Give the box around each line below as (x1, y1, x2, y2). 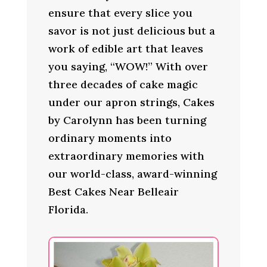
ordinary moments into (48, 131, 172, 145)
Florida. (48, 203, 88, 216)
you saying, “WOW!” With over (48, 60, 208, 73)
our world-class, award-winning (48, 167, 217, 181)
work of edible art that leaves (48, 42, 203, 55)
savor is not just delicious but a (48, 24, 215, 38)
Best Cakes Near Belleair (48, 185, 179, 198)
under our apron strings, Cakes (48, 95, 215, 109)
